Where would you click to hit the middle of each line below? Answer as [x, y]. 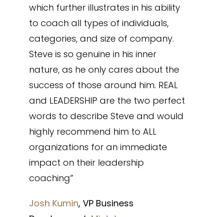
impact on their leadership [86, 163]
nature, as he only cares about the [104, 70]
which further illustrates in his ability [104, 8]
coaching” [51, 178]
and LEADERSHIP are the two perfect [107, 101]
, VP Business [106, 203]
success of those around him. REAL [103, 85]
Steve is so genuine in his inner [93, 54]
